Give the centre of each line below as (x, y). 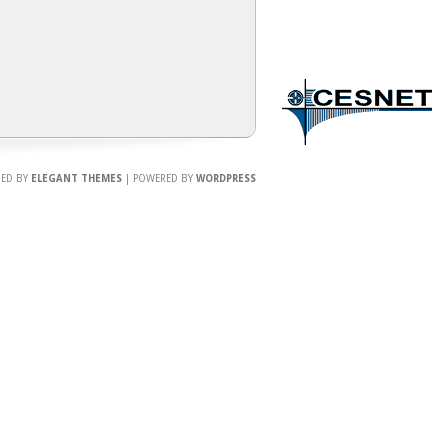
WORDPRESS (226, 178)
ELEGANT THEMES (76, 178)
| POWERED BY (159, 178)
